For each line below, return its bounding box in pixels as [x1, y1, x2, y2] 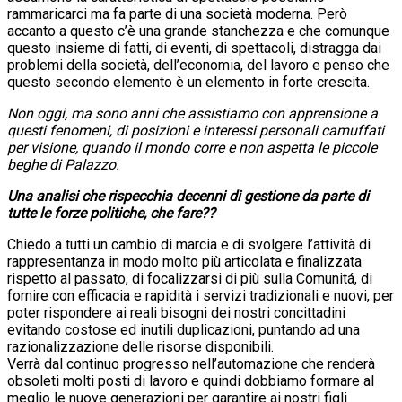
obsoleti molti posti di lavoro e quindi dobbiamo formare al [7, 371, 374, 389]
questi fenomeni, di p [7, 121, 139, 139]
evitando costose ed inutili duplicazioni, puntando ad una [7, 320, 360, 338]
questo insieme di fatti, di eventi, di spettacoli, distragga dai [7, 39, 381, 57]
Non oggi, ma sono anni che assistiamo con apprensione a [7, 104, 378, 122]
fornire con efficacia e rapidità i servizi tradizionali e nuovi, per [7, 286, 394, 304]
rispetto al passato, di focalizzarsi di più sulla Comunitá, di [7, 269, 372, 287]
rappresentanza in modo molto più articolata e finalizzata [7, 252, 362, 270]
